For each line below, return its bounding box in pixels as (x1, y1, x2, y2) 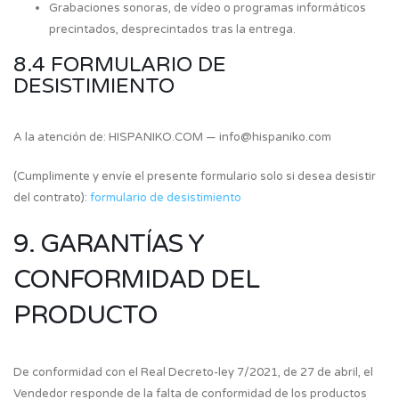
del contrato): (13, 191, 90, 205)
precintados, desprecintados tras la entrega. (49, 22, 296, 37)
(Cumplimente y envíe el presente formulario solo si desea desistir (13, 169, 376, 183)
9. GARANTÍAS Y (13, 229, 204, 259)
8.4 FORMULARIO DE (13, 53, 226, 77)
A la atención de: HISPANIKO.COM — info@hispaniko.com (13, 130, 331, 144)
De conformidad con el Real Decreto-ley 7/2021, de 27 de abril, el (13, 365, 373, 379)
